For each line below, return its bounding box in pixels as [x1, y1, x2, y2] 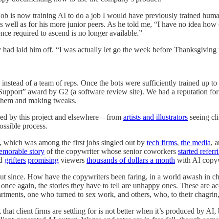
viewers [59, 155, 87, 164]
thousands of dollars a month [87, 155, 175, 164]
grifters [4, 155, 26, 164]
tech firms [147, 138, 177, 147]
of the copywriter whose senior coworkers [44, 147, 178, 155]
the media [181, 138, 211, 147]
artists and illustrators [123, 112, 188, 121]
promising [28, 155, 59, 164]
